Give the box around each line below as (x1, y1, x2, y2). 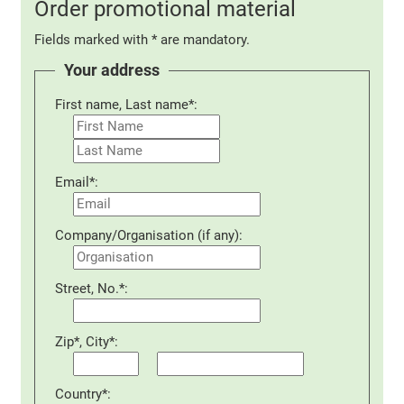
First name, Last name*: (55, 96, 198, 114)
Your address (64, 60, 161, 81)
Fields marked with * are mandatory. (34, 32, 251, 49)
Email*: (55, 174, 99, 191)
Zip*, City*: (55, 333, 119, 350)
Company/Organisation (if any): (55, 227, 243, 244)
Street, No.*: (55, 280, 129, 297)
